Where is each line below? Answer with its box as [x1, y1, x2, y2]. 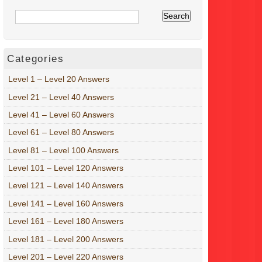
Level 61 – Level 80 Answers [8, 127, 114, 137]
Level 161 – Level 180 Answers [8, 216, 123, 226]
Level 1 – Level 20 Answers [8, 74, 109, 84]
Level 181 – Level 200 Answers [8, 234, 123, 244]
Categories [7, 53, 64, 64]
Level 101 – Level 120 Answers [8, 163, 123, 173]
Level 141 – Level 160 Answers [8, 198, 123, 208]
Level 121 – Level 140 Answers [8, 181, 123, 191]
